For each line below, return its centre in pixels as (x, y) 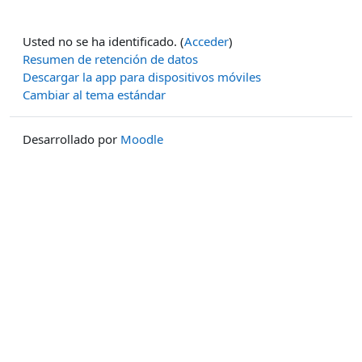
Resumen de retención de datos (110, 59)
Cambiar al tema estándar (94, 95)
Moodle (142, 139)
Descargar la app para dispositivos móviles (142, 77)
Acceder (206, 42)
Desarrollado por (72, 139)
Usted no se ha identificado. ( (103, 42)
